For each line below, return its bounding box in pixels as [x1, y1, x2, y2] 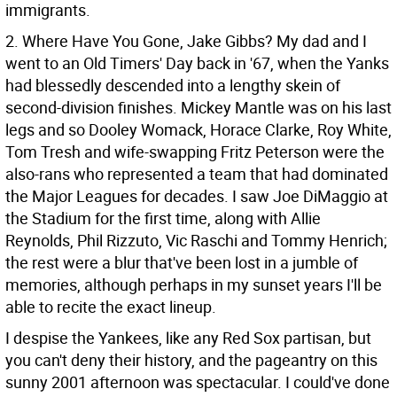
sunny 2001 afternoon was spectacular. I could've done [5, 371, 390, 393]
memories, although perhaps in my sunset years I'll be [5, 274, 382, 295]
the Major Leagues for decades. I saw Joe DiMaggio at [5, 185, 388, 206]
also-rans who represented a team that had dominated [5, 163, 388, 184]
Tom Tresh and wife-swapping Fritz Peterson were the [5, 141, 385, 162]
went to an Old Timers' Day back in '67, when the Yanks [5, 52, 389, 74]
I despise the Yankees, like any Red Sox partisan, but [5, 327, 371, 348]
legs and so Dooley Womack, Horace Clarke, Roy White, [5, 119, 392, 140]
